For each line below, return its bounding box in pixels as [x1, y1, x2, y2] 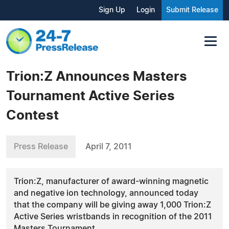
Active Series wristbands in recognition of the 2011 [14, 212, 212, 221]
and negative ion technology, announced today [14, 189, 198, 197]
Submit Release [166, 7, 218, 14]
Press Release [14, 142, 68, 151]
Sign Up [99, 7, 125, 14]
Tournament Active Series [6, 89, 175, 103]
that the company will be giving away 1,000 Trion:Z [14, 200, 211, 209]
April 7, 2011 [85, 142, 132, 151]
